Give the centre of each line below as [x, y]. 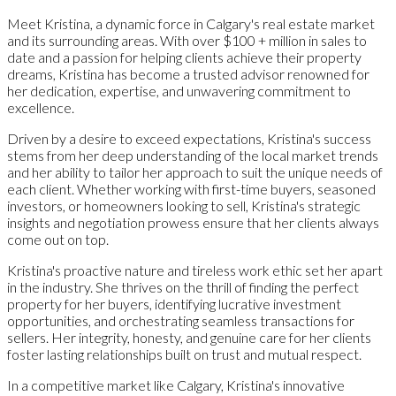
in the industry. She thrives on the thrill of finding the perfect [183, 286]
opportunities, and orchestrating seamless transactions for [181, 320]
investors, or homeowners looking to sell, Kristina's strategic [184, 205]
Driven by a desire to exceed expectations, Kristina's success [189, 138]
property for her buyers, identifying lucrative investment [174, 303]
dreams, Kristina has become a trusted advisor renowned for [188, 73]
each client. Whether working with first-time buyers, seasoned [191, 188]
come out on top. [58, 239]
